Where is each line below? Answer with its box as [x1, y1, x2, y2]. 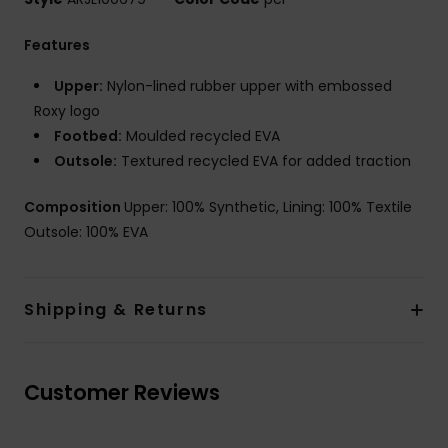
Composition [24, 196, 124, 217]
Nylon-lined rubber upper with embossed [103, 75, 392, 96]
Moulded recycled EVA [122, 125, 280, 146]
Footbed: [54, 125, 122, 146]
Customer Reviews [24, 377, 220, 407]
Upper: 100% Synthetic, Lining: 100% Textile [124, 196, 412, 217]
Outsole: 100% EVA [24, 221, 148, 242]
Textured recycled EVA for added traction [117, 150, 411, 171]
